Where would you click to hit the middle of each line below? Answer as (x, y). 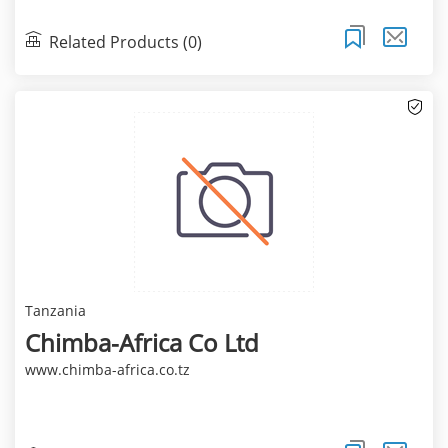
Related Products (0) (125, 41)
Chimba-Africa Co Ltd (141, 343)
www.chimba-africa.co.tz (107, 370)
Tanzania (55, 311)
